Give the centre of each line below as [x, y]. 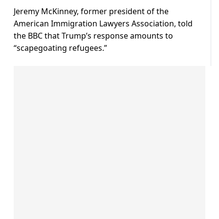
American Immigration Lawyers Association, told [103, 24]
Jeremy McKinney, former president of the [91, 11]
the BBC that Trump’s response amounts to [93, 36]
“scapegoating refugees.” [60, 48]
